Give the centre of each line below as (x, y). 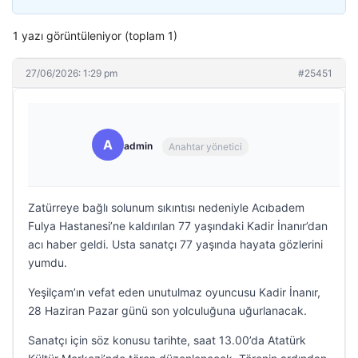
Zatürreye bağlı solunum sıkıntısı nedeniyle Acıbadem (166, 207)
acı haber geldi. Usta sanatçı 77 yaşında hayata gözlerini (175, 244)
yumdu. (48, 263)
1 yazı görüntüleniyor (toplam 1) (95, 36)
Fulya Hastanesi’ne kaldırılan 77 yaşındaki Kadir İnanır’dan (178, 226)
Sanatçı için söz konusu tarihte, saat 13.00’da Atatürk (167, 340)
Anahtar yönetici (205, 146)
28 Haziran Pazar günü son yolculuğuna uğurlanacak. (167, 310)
